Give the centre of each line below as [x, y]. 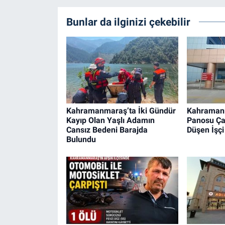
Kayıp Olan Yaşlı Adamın [110, 120]
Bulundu [81, 139]
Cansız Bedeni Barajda [107, 130]
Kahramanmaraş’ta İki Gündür [121, 110]
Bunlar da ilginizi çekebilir [128, 22]
